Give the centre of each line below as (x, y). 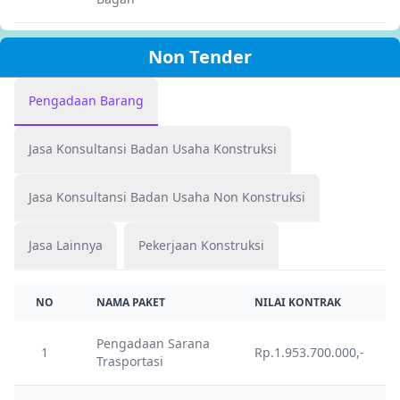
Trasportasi (130, 361)
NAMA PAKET (131, 302)
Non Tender (200, 57)
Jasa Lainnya (66, 245)
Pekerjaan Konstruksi (201, 245)
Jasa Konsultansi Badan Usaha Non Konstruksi (274, 197)
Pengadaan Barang (86, 100)
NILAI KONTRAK (298, 302)
